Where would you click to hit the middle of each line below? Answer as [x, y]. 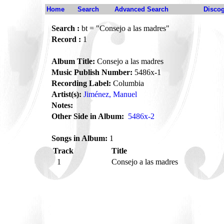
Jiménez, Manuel [110, 94]
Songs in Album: [79, 138]
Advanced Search [141, 9]
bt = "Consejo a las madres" [124, 28]
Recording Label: [81, 83]
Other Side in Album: [88, 116]
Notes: [62, 105]
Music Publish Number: [92, 72]
